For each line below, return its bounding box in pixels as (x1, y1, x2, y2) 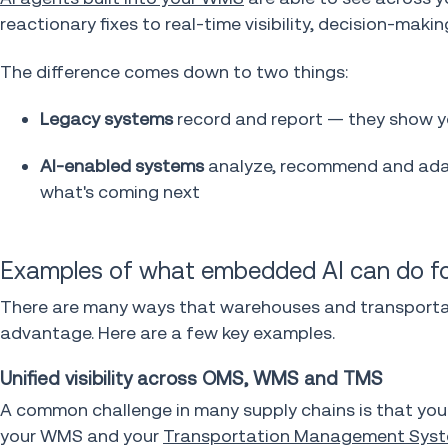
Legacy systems (40, 107, 173, 129)
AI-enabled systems (40, 155, 204, 177)
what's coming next (40, 181, 200, 203)
